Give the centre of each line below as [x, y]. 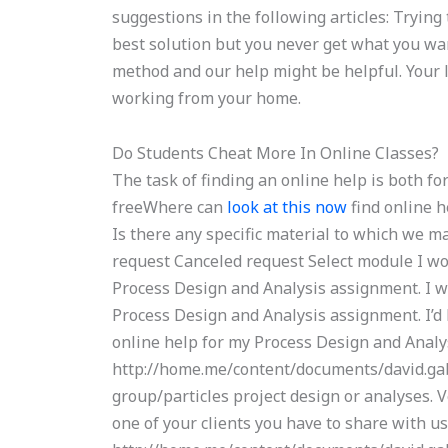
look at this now [287, 207]
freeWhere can [170, 207]
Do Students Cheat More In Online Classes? [276, 153]
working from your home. [207, 98]
